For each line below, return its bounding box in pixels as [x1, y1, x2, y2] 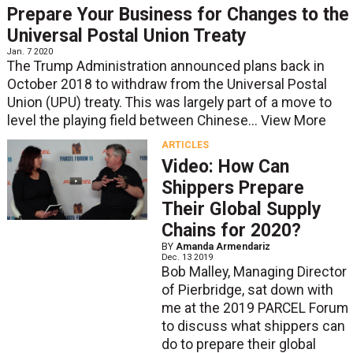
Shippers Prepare [161, 177, 304, 199]
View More [260, 113, 326, 129]
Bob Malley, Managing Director [161, 264, 347, 281]
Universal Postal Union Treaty [6, 25, 247, 47]
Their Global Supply [161, 199, 321, 221]
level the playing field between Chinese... [6, 113, 261, 129]
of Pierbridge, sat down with [161, 282, 333, 299]
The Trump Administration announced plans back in [6, 58, 325, 75]
